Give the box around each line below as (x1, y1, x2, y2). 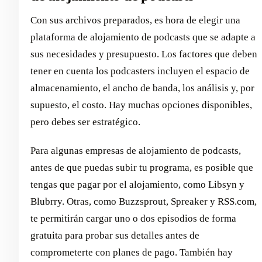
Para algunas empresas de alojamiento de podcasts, (30, 145, 241, 157)
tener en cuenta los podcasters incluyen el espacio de (30, 65, 250, 77)
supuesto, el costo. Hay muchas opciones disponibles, (30, 99, 252, 111)
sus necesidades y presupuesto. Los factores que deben (30, 49, 257, 60)
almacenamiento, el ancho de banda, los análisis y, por (30, 82, 254, 94)
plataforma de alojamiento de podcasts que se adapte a (30, 32, 256, 43)
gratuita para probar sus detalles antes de (30, 230, 199, 242)
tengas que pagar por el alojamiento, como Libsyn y (30, 179, 244, 191)
